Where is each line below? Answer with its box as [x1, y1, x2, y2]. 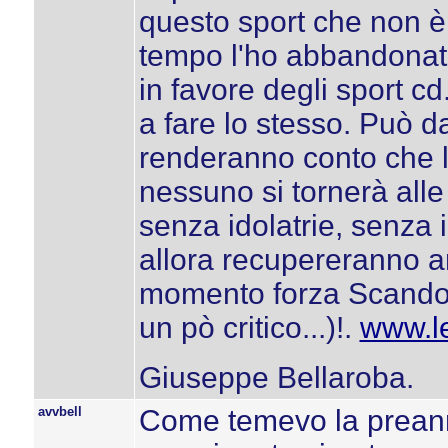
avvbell [37, 404, 82, 419]
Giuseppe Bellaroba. [138, 361, 414, 394]
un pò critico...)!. [138, 311, 360, 344]
